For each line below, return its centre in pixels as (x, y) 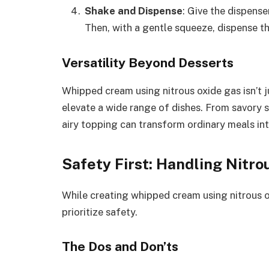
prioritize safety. (100, 212)
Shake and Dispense (134, 11)
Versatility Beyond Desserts (148, 63)
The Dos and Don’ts (120, 247)
